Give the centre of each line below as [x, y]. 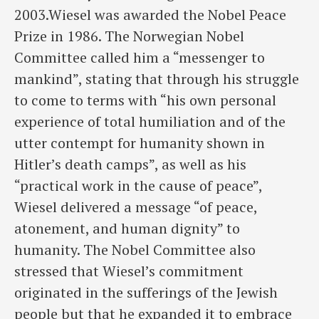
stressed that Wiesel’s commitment [129, 271]
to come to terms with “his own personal [145, 100]
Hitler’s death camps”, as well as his [130, 164]
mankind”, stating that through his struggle [157, 79]
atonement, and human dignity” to [127, 229]
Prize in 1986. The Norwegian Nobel [129, 36]
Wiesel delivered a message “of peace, [136, 207]
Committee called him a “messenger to [140, 58]
